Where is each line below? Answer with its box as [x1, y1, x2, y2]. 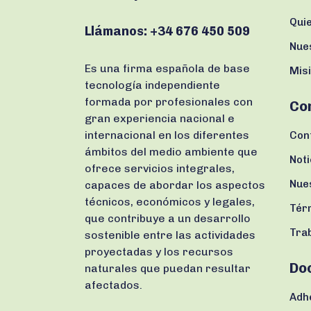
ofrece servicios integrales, [85, 162, 235, 175]
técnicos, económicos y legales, [85, 195, 255, 208]
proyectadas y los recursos [85, 245, 233, 258]
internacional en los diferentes [85, 128, 249, 142]
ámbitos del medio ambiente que [85, 145, 258, 158]
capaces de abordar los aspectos [85, 178, 265, 192]
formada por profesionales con [85, 95, 253, 108]
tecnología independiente [85, 78, 220, 92]
